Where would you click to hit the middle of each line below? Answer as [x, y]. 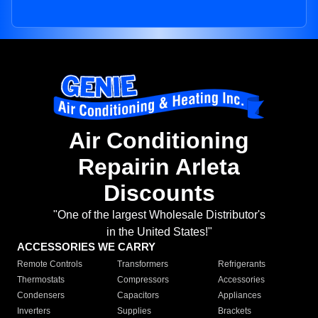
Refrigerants [241, 264]
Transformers [143, 264]
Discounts [159, 193]
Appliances [239, 296]
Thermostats [41, 280]
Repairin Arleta [159, 167]
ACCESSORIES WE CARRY [86, 247]
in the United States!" [159, 232]
